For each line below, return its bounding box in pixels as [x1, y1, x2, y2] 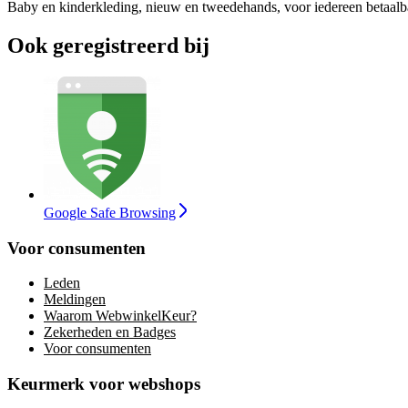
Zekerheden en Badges [44, 324, 176, 341]
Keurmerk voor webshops [7, 373, 200, 393]
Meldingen [44, 291, 106, 308]
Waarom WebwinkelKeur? [44, 308, 197, 324]
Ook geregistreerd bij [7, 33, 209, 57]
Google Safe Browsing [44, 204, 176, 220]
